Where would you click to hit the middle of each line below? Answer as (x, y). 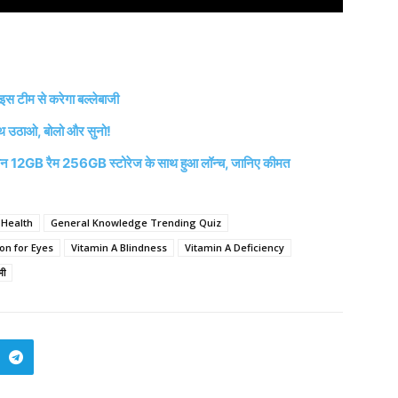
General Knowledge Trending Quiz (136, 223)
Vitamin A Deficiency (235, 248)
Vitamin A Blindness (119, 248)
